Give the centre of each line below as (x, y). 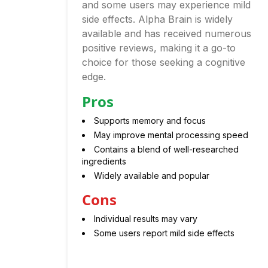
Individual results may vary (146, 219)
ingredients (104, 161)
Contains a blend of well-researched (166, 149)
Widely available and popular (152, 176)
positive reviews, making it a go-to (159, 48)
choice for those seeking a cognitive (164, 62)
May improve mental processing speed (171, 135)
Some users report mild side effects (164, 233)
